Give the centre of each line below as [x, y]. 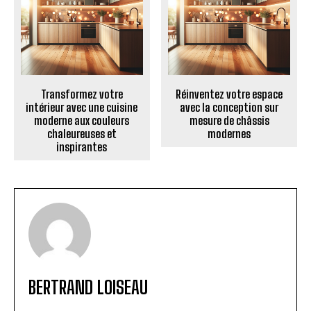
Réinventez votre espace [229, 94]
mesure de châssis [229, 121]
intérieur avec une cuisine [82, 108]
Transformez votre [82, 94]
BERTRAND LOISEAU [88, 288]
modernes [229, 134]
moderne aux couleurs [82, 121]
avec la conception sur [229, 108]
